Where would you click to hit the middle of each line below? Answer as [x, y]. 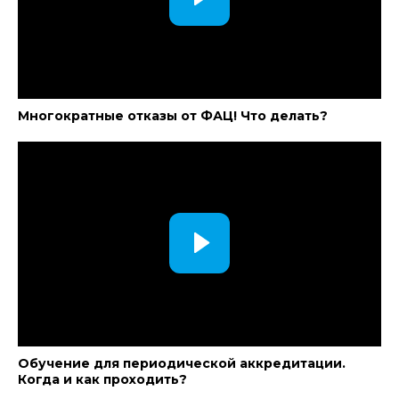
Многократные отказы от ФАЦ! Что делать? [173, 116]
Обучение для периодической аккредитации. [182, 363]
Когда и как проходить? [102, 379]
